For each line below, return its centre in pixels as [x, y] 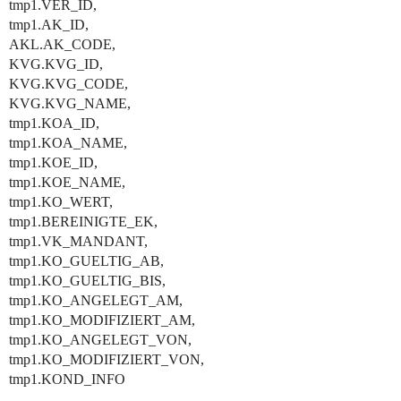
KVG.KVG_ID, [56, 64]
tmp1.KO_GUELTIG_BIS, [87, 281]
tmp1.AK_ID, [49, 25]
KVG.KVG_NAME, [70, 103]
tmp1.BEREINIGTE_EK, [83, 222]
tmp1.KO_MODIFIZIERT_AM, [102, 320]
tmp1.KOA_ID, [54, 123]
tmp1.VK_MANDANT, [78, 241]
